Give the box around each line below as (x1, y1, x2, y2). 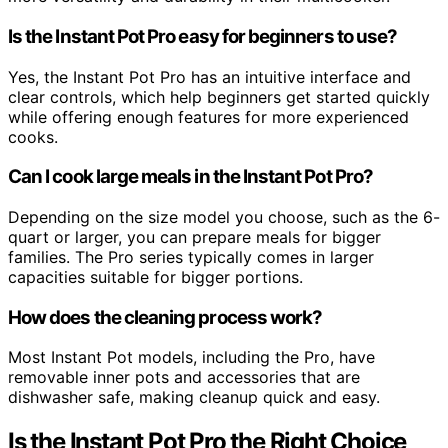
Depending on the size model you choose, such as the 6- (8, 206, 440, 227)
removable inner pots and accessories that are (8, 367, 360, 388)
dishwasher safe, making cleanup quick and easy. (8, 387, 380, 408)
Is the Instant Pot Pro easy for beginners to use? (8, 24, 398, 48)
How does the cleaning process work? (8, 305, 323, 329)
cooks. (8, 126, 58, 147)
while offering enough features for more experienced (8, 106, 409, 127)
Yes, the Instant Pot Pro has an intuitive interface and (8, 66, 411, 87)
